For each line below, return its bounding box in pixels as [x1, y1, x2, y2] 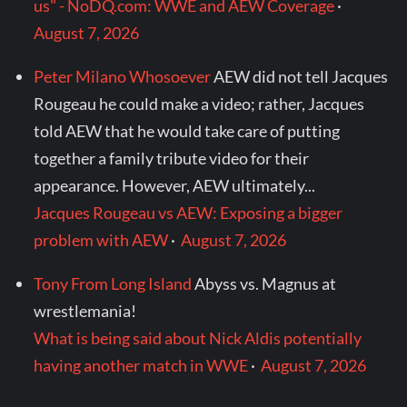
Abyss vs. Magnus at [194, 273, 337, 293]
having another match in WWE [34, 354, 249, 375]
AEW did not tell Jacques [213, 65, 389, 86]
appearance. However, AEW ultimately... [34, 174, 316, 195]
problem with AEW [34, 229, 169, 250]
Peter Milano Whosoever [34, 65, 212, 86]
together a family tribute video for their [34, 147, 310, 168]
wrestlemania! [34, 300, 137, 321]
